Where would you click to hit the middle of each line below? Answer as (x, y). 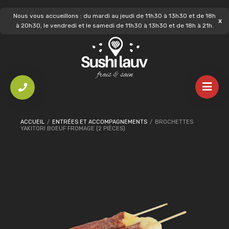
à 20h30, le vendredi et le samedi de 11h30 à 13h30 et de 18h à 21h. (114, 26)
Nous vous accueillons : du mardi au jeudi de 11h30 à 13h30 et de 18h (114, 16)
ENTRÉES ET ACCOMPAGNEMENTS (100, 122)
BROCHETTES (173, 122)
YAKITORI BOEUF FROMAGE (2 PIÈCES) (73, 129)
